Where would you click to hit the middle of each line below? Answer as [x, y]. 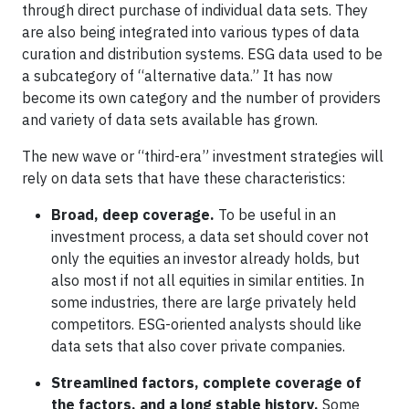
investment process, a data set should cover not [210, 236]
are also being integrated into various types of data [191, 32]
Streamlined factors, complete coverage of [206, 383]
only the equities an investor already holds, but [205, 258]
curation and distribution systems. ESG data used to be [202, 54]
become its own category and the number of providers [201, 98]
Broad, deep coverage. [133, 215]
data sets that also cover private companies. [198, 346]
